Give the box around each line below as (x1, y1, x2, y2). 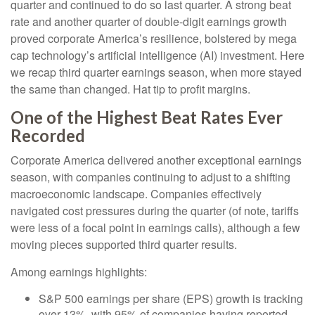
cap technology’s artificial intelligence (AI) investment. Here (11, 47, 304, 63)
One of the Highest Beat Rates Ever (11, 107, 283, 127)
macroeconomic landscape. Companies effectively (11, 186, 262, 202)
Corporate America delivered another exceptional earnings (11, 152, 302, 168)
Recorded (11, 125, 85, 146)
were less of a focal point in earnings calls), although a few (11, 219, 300, 236)
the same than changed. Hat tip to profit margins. (11, 81, 250, 97)
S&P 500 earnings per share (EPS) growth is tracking (39, 290, 303, 307)
